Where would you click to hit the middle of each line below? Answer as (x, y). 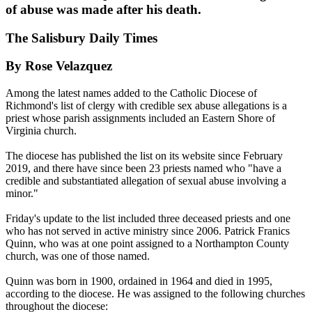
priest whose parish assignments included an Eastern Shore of (140, 118)
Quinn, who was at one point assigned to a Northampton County (147, 244)
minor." (22, 194)
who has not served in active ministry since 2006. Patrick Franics (148, 231)
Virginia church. (41, 131)
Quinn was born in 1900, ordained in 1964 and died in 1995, (139, 281)
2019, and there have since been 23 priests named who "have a (143, 169)
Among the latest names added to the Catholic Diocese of (131, 93)
